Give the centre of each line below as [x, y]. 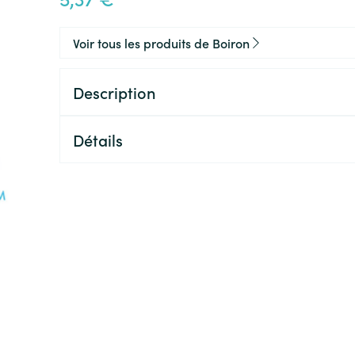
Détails [97, 139]
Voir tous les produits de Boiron [161, 43]
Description [114, 92]
